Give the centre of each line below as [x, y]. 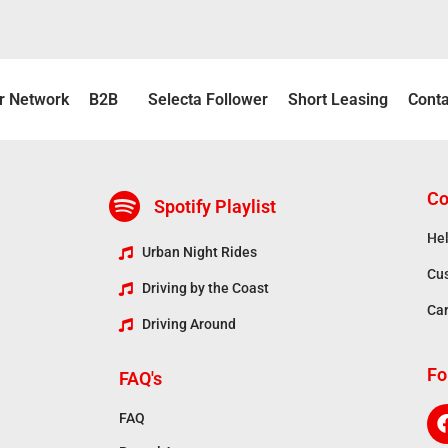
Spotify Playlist [215, 206]
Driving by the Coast [205, 288]
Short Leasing [337, 99]
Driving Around [188, 324]
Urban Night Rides [199, 252]
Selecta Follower [207, 99]
